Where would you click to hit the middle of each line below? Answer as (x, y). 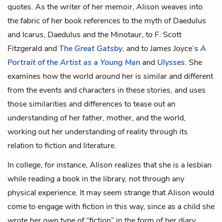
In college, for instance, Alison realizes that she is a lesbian (110, 165)
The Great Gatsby (91, 48)
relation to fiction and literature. (62, 145)
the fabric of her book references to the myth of (90, 21)
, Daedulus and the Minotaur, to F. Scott (112, 34)
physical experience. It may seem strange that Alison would (111, 193)
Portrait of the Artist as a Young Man (74, 62)
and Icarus (26, 34)
